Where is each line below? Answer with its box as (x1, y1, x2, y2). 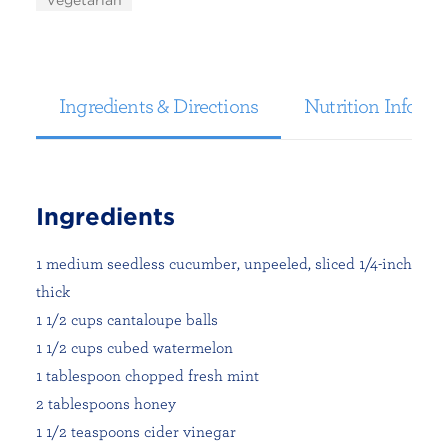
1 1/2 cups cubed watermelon (36, 338, 233, 356)
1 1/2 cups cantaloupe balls (36, 310, 218, 328)
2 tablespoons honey (36, 394, 176, 412)
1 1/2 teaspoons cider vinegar (36, 422, 236, 440)
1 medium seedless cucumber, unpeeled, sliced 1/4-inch (36, 254, 412, 272)
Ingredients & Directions (59, 93, 259, 117)
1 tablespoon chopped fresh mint (36, 366, 259, 384)
